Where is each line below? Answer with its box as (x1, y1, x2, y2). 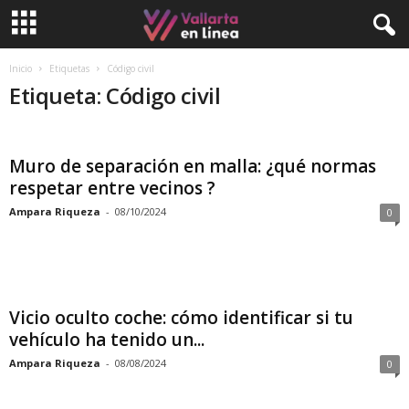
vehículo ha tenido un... (9, 328, 204, 351)
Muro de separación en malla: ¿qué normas (9, 154, 376, 178)
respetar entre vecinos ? (9, 176, 215, 200)
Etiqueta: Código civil (9, 80, 221, 110)
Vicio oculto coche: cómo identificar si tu (9, 306, 353, 330)
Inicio (9, 62, 32, 75)
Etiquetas (49, 62, 89, 75)
